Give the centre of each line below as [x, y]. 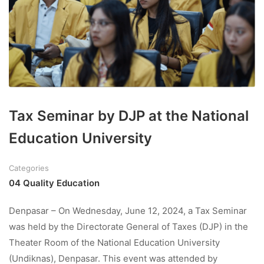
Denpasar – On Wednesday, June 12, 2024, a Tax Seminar [128, 210]
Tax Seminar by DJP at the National [129, 115]
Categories [29, 168]
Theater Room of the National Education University [114, 242]
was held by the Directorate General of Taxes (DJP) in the [128, 226]
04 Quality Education [54, 183]
